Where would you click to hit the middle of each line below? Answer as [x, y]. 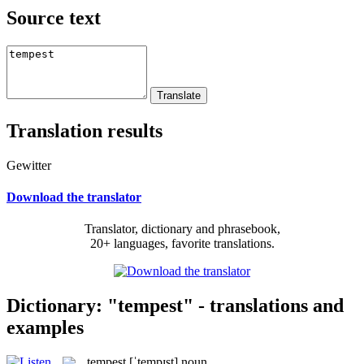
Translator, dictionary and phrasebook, [182, 229]
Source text [54, 17]
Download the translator [74, 197]
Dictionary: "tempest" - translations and [175, 305]
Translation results [84, 130]
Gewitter [29, 165]
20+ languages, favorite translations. [182, 244]
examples [45, 327]
